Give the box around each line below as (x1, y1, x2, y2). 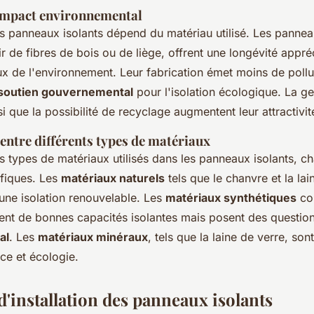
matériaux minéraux (38, 230, 148, 245)
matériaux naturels (61, 171, 165, 186)
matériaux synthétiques (165, 191, 296, 205)
